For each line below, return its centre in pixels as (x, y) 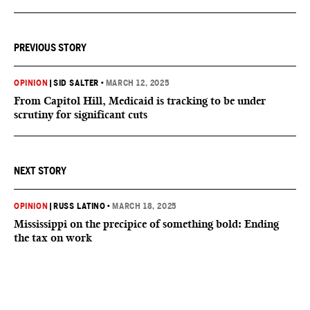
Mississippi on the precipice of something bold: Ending (146, 224)
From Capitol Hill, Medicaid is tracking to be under (140, 101)
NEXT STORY (40, 171)
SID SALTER (76, 83)
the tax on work (53, 238)
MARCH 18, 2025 (144, 206)
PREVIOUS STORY (50, 48)
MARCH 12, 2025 (137, 83)
